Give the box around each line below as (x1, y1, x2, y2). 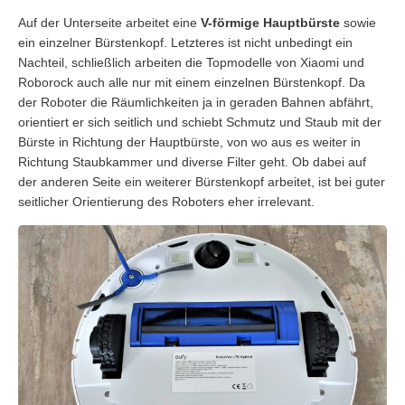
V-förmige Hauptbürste (201, 14, 340, 30)
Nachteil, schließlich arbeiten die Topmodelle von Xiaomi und (18, 54, 364, 70)
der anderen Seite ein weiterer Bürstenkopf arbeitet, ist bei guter (18, 174, 385, 189)
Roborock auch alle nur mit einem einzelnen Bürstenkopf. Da (18, 74, 365, 89)
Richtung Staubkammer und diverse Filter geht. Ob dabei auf (18, 154, 366, 169)
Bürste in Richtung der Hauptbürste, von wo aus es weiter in (18, 134, 361, 149)
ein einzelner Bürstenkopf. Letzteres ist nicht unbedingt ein (18, 34, 353, 50)
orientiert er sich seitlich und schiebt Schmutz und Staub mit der (18, 114, 381, 129)
